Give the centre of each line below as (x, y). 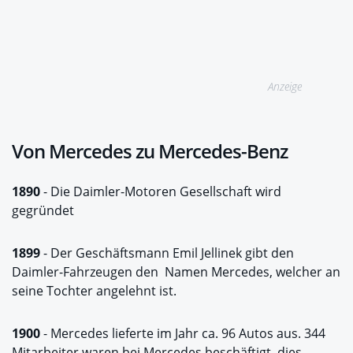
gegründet (43, 210)
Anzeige (285, 86)
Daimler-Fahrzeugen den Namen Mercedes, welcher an (176, 271)
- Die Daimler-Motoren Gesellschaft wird (161, 191)
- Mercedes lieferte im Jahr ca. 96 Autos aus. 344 (183, 333)
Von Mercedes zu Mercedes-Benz (150, 150)
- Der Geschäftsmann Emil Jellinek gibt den (167, 253)
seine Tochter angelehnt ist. (94, 290)
